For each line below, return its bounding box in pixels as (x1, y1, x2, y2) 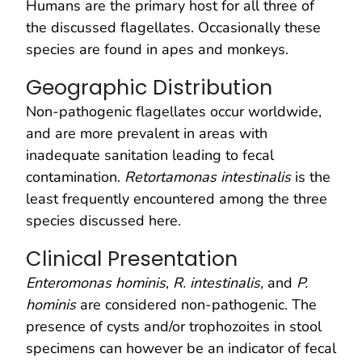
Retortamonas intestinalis (124, 166, 295, 187)
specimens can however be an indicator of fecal (26, 338, 336, 358)
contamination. (26, 166, 124, 187)
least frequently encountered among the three (26, 188, 327, 208)
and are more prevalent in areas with (26, 123, 267, 143)
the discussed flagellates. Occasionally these (26, 17, 321, 37)
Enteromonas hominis (26, 272, 166, 293)
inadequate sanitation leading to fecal (26, 145, 274, 165)
